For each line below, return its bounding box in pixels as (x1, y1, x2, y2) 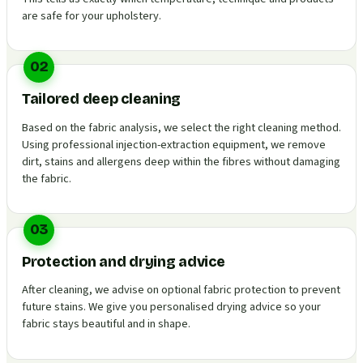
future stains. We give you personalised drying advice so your (22, 298, 321, 316)
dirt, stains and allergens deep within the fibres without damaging (22, 152, 340, 170)
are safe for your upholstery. (22, 6, 161, 24)
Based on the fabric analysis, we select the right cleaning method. (22, 118, 341, 136)
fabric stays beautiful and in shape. (22, 315, 190, 333)
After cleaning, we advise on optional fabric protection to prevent (22, 281, 340, 299)
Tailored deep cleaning (22, 91, 181, 109)
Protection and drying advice (22, 253, 225, 271)
